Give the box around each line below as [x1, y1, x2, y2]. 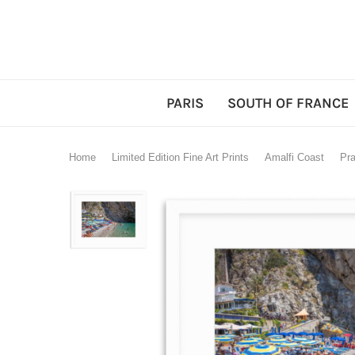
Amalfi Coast [265, 151, 324, 163]
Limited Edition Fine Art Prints [112, 151, 249, 163]
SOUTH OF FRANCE [227, 94, 349, 112]
